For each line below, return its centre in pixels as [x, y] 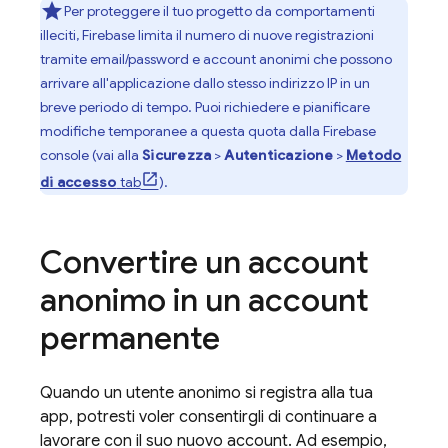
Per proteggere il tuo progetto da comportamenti [219, 11]
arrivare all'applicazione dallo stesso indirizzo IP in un [205, 83]
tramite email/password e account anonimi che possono [216, 59]
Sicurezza [177, 155]
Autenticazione [278, 155]
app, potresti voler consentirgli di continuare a [208, 417]
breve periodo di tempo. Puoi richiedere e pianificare [205, 107]
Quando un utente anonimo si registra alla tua [206, 393]
